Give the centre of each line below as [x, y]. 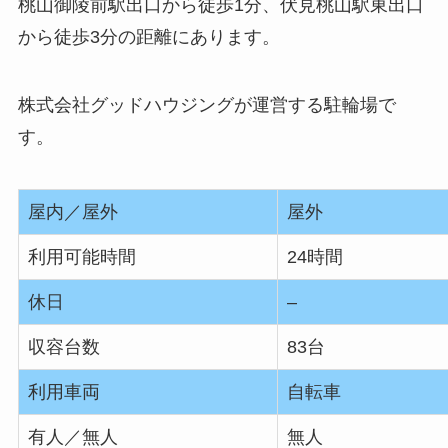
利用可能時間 [81, 256]
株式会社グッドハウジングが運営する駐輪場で [206, 105]
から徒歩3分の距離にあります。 [148, 37]
